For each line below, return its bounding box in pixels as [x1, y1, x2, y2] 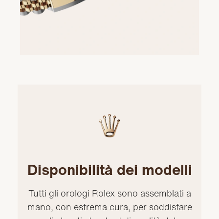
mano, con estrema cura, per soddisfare [27, 200, 192, 213]
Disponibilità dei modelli [27, 158, 192, 180]
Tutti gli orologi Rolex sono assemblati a [28, 186, 191, 199]
